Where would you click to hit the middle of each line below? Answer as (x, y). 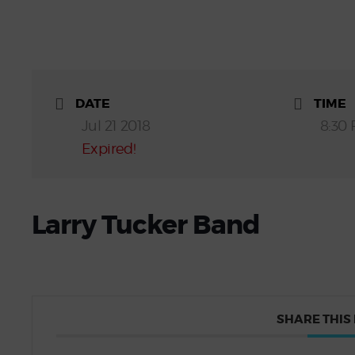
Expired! (109, 149)
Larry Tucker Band (145, 225)
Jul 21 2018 (116, 126)
